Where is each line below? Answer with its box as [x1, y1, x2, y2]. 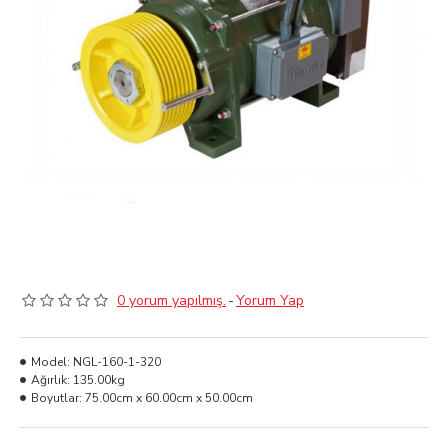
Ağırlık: [31, 372, 70, 388]
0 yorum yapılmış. [117, 291, 226, 310]
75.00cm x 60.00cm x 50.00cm [85, 390, 253, 406]
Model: [31, 354, 70, 370]
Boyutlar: [31, 390, 82, 406]
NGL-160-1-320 [73, 354, 161, 370]
